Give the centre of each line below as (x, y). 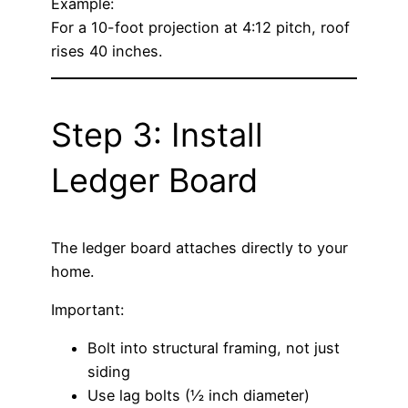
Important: (87, 310)
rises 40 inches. (107, 51)
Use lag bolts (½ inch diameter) (199, 396)
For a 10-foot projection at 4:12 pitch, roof (200, 27)
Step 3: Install (157, 134)
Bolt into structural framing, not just (214, 348)
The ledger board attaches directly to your (199, 247)
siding (109, 372)
